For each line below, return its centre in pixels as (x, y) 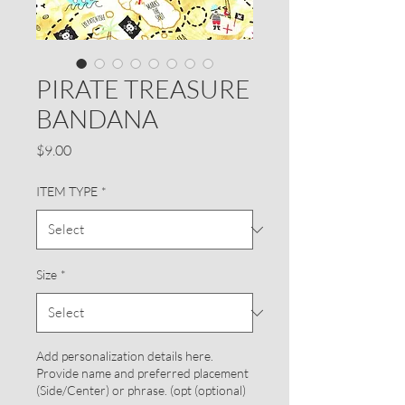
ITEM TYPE (67, 191)
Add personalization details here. (125, 356)
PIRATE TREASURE (143, 89)
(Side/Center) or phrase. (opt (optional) (141, 390)
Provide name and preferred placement (142, 373)
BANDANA (97, 118)
